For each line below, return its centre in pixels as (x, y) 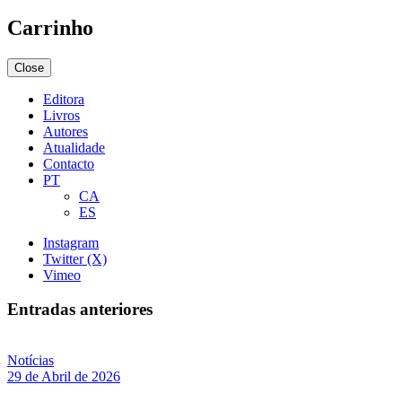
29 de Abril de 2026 (64, 377)
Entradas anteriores (80, 310)
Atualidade (74, 147)
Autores (66, 131)
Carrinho (50, 27)
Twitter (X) (75, 258)
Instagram (71, 242)
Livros (61, 115)
